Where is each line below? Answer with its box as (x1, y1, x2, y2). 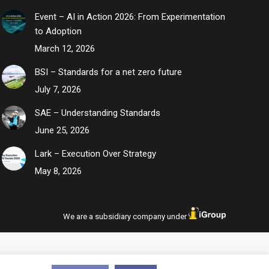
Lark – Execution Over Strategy (34, 148, 156, 160)
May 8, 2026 (34, 166, 82, 177)
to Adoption (34, 26, 82, 37)
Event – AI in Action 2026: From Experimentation (34, 11, 225, 23)
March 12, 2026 (34, 43, 95, 55)
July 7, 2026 (34, 84, 81, 95)
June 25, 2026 (34, 125, 89, 136)
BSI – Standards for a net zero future (34, 67, 182, 78)
